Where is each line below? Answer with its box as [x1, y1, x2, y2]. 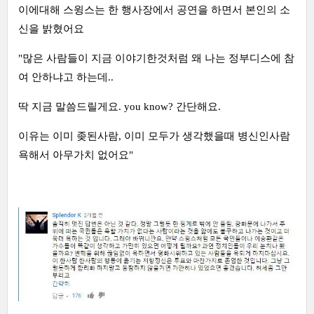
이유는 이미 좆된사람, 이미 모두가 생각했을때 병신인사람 [18, 130, 290, 142]
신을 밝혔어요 [18, 23, 84, 35]
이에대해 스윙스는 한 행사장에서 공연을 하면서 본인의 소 [18, 4, 290, 16]
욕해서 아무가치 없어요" [18, 149, 133, 161]
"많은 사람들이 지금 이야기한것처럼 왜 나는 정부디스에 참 [18, 53, 294, 64]
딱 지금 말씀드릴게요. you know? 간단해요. [18, 101, 221, 113]
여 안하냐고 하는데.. [18, 71, 114, 83]
